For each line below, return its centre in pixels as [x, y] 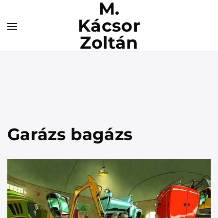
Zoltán [109, 43]
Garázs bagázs [70, 134]
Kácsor [109, 26]
